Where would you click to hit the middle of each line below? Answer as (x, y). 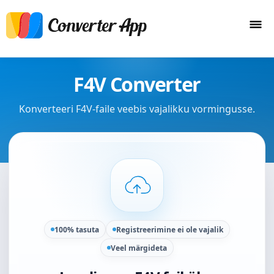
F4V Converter (137, 84)
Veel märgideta (139, 248)
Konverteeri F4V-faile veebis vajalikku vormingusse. (137, 109)
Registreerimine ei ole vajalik (170, 229)
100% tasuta (77, 229)
